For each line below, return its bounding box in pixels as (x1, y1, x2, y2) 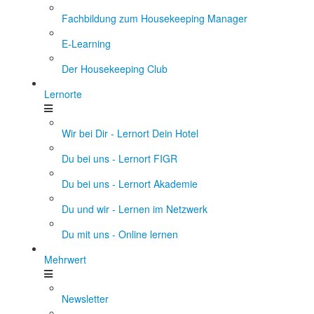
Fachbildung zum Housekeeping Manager (62, 11, 247, 25)
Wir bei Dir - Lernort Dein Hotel (62, 126, 198, 140)
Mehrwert (44, 252, 86, 266)
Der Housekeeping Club (62, 62, 168, 76)
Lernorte (44, 87, 82, 101)
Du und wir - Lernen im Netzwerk (62, 202, 207, 216)
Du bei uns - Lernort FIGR (62, 151, 177, 165)
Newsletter (62, 292, 109, 306)
